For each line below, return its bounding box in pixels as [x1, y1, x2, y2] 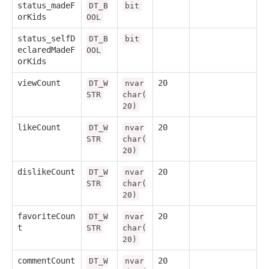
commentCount [17, 255, 75, 265]
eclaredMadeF [17, 44, 75, 55]
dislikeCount [17, 166, 75, 177]
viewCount [17, 77, 61, 88]
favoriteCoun [17, 211, 75, 221]
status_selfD [17, 33, 75, 43]
